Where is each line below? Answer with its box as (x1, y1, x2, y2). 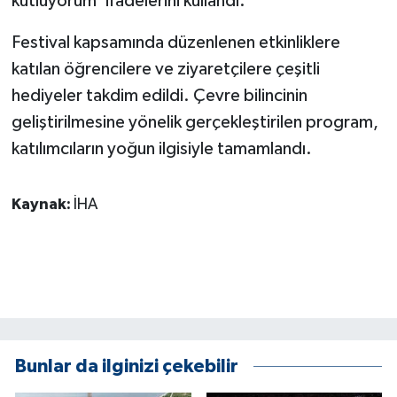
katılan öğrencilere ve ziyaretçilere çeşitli (11, 59, 320, 78)
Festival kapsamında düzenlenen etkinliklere (11, 33, 340, 51)
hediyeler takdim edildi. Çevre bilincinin (11, 86, 307, 105)
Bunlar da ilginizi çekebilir (15, 357, 238, 377)
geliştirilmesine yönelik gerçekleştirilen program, (11, 113, 378, 131)
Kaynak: (11, 196, 74, 213)
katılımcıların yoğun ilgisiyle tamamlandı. (11, 139, 312, 158)
